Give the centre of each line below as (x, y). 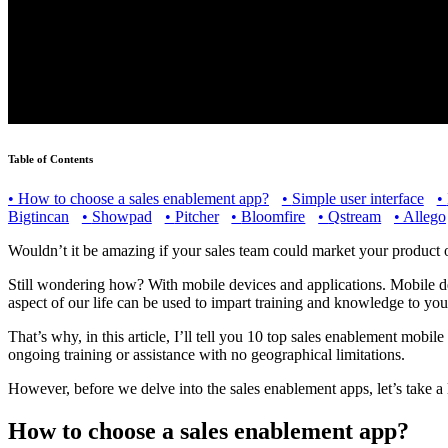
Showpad (121, 216)
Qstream (355, 216)
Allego (424, 216)
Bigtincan (38, 216)
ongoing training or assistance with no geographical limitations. (208, 354)
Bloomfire (273, 216)
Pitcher (196, 216)
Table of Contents (50, 158)
